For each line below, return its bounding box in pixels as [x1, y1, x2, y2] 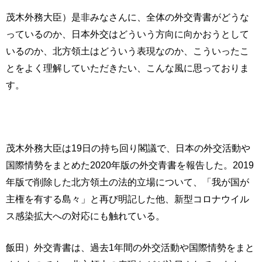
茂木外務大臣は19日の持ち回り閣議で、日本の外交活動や [6, 143, 250, 153]
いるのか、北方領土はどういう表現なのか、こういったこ [6, 46, 249, 56]
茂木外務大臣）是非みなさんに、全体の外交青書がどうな [6, 12, 249, 22]
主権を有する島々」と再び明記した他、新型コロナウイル [6, 194, 249, 204]
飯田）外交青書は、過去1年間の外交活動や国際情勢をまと [6, 242, 254, 253]
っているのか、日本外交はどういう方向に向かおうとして [6, 29, 249, 39]
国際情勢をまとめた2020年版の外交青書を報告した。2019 [6, 160, 254, 170]
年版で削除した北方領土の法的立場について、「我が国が [6, 177, 249, 187]
